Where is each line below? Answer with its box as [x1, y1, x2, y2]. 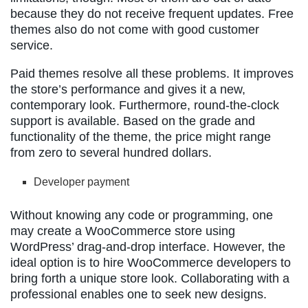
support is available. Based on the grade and [10, 113, 255, 128]
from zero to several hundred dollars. [10, 145, 212, 159]
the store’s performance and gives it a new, [10, 82, 245, 96]
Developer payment [34, 175, 130, 188]
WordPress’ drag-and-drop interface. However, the [10, 239, 285, 254]
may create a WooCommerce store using [10, 223, 235, 238]
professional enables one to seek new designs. [10, 287, 267, 301]
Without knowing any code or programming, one [10, 208, 273, 222]
